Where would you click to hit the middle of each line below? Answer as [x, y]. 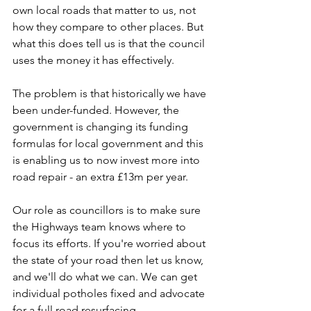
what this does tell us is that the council [110, 43]
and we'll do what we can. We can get [106, 277]
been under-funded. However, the [97, 110]
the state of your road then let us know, [109, 260]
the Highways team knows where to [101, 227]
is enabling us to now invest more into [108, 160]
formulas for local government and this [109, 143]
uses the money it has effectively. [93, 60]
